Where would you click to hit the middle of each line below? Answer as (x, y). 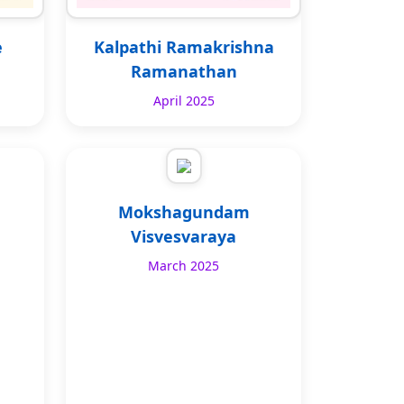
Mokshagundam (184, 212)
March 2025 (184, 266)
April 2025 (184, 101)
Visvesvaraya (184, 237)
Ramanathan (184, 72)
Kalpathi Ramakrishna (184, 47)
